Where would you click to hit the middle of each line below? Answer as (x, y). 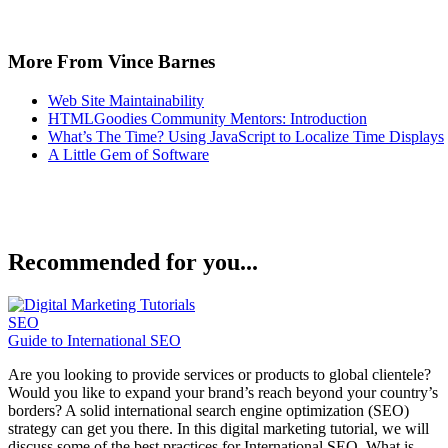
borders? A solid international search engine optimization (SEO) (208, 411)
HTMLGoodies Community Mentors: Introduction (207, 118)
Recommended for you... (133, 262)
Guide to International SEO (94, 341)
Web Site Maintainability (126, 100)
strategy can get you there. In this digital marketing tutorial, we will (218, 429)
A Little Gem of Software (128, 154)
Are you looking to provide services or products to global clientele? (219, 375)
